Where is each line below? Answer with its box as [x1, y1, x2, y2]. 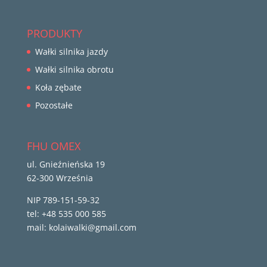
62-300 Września [26, 172, 93, 184]
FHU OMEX [26, 139, 80, 154]
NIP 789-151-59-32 [26, 194, 100, 206]
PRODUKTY [26, 26, 82, 41]
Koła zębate [35, 82, 82, 94]
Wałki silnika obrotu [35, 64, 114, 76]
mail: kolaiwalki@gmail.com [26, 222, 136, 234]
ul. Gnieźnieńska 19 [26, 159, 105, 170]
